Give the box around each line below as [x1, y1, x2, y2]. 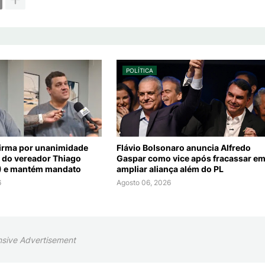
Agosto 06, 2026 [116, 178, 171, 188]
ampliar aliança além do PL [116, 164, 224, 174]
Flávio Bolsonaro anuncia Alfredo [116, 143, 251, 153]
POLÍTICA [125, 67, 153, 75]
